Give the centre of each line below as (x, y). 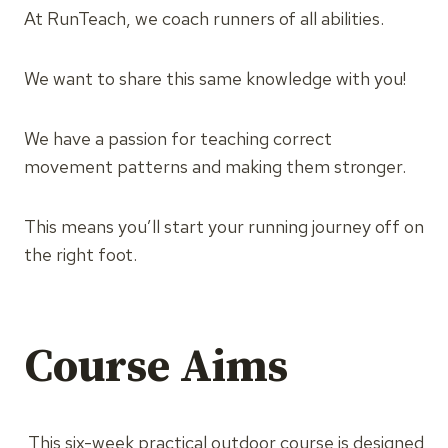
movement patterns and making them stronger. (215, 166)
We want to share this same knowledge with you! (215, 78)
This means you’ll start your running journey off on (224, 226)
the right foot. (80, 254)
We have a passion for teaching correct (178, 138)
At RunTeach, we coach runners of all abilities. (204, 18)
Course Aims (156, 367)
